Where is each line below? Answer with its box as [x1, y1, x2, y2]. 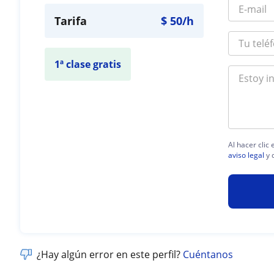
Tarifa [54, 13, 87, 28]
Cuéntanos [183, 248, 234, 261]
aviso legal [228, 149, 265, 160]
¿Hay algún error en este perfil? [37, 248, 183, 261]
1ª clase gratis [54, 57, 122, 71]
